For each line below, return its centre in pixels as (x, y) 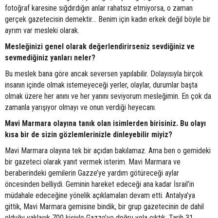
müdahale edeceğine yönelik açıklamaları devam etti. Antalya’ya (100, 196)
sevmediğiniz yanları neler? (50, 58)
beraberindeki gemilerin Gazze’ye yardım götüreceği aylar (92, 173)
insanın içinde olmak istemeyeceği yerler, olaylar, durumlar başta (101, 85)
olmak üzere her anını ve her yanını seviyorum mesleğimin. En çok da (108, 96)
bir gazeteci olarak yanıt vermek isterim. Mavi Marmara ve (93, 162)
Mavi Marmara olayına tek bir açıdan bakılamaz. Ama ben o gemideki (108, 151)
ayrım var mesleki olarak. (42, 31)
